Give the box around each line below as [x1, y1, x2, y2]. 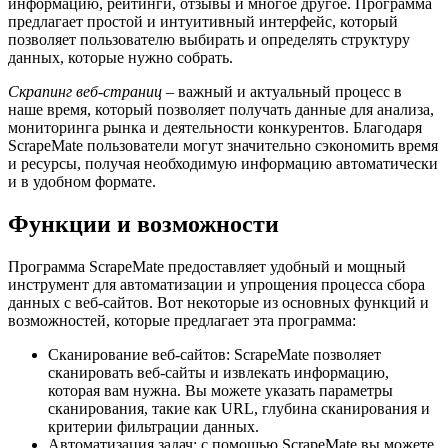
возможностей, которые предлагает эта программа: [8, 312, 356, 330]
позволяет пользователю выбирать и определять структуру [8, 31, 410, 49]
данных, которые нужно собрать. [8, 49, 233, 67]
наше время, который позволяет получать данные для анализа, [8, 101, 434, 119]
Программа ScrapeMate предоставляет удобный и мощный [8, 258, 406, 276]
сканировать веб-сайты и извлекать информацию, [48, 364, 389, 382]
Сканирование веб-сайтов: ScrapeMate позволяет [48, 346, 381, 364]
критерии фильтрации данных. [48, 418, 259, 436]
